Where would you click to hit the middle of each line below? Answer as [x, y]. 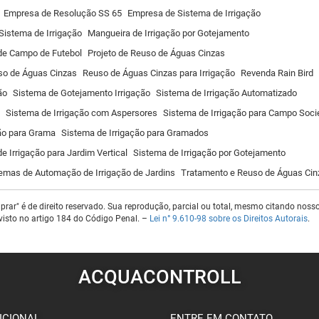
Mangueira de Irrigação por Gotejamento [168, 33]
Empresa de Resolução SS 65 [63, 13]
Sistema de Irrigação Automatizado [226, 93]
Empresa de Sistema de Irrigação [194, 13]
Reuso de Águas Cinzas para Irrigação [159, 73]
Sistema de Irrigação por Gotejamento [209, 153]
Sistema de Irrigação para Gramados [135, 133]
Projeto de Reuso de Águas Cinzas [156, 53]
